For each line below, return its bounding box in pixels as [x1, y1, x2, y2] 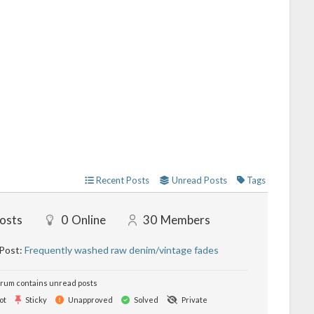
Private [180, 295, 208, 305]
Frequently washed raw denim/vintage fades [25, 244, 219, 257]
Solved [132, 295, 159, 305]
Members [161, 212, 211, 228]
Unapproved [67, 295, 114, 305]
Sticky [24, 295, 48, 305]
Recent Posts [95, 175, 149, 186]
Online [71, 212, 107, 228]
